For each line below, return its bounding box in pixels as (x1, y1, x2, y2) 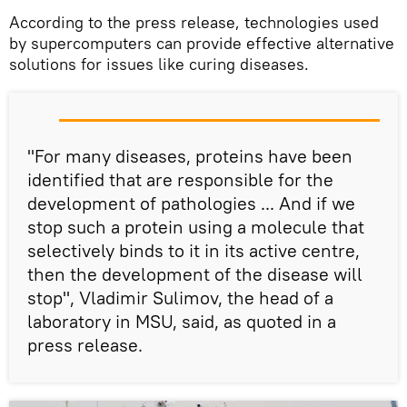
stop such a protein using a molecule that (27, 215, 364, 239)
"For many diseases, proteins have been (27, 144, 352, 168)
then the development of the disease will (27, 263, 362, 286)
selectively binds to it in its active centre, (27, 239, 360, 263)
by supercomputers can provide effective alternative (9, 33, 394, 55)
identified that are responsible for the (27, 168, 333, 192)
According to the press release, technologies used (9, 12, 379, 34)
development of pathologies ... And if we (27, 192, 355, 215)
